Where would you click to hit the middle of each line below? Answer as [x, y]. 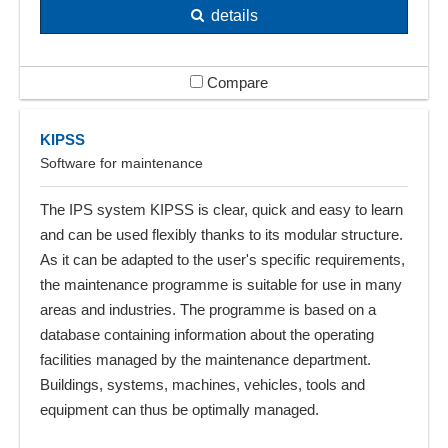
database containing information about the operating [207, 334]
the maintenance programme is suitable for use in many [221, 284]
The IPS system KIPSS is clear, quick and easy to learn [221, 209]
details [234, 15]
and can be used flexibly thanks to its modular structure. [221, 234]
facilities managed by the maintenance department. [205, 359]
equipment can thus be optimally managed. [179, 409]
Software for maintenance [121, 162]
